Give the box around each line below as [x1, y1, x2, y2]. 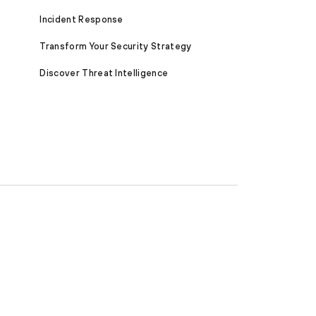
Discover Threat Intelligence [39, 68, 169, 79]
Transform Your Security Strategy [39, 40, 192, 51]
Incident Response [39, 13, 123, 25]
